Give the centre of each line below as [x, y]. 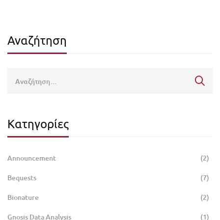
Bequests [22, 178]
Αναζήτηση [37, 40]
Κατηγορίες [38, 124]
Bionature [23, 197]
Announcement [32, 158]
